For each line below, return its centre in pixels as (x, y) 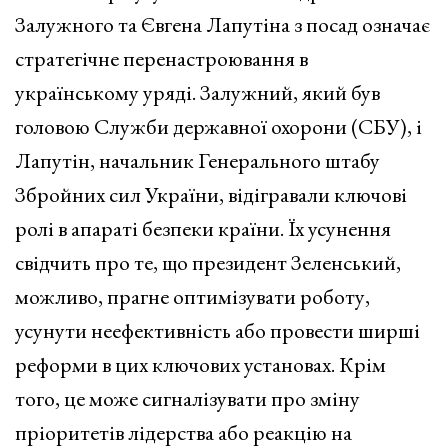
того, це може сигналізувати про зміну (187, 398)
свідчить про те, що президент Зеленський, (208, 262)
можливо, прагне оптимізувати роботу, (192, 296)
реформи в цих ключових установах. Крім (200, 364)
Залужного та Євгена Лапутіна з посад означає (223, 24)
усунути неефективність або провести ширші (217, 330)
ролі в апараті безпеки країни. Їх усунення (203, 228)
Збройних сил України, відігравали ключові (211, 194)
